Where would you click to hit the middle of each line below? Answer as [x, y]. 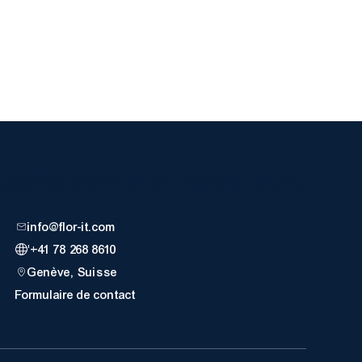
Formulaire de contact [76, 295]
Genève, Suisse [73, 272]
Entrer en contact [162, 182]
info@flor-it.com [72, 227]
